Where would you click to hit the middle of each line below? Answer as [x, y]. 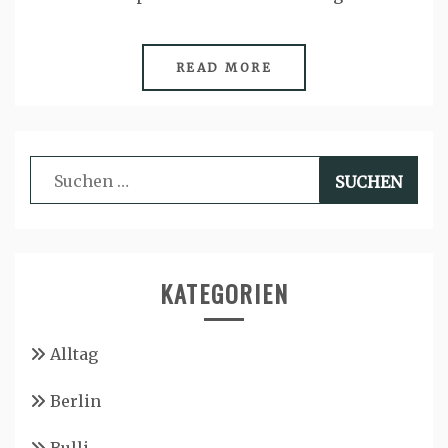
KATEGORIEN [224, 293]
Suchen [58, 171]
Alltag [74, 354]
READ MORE [224, 67]
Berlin [75, 401]
